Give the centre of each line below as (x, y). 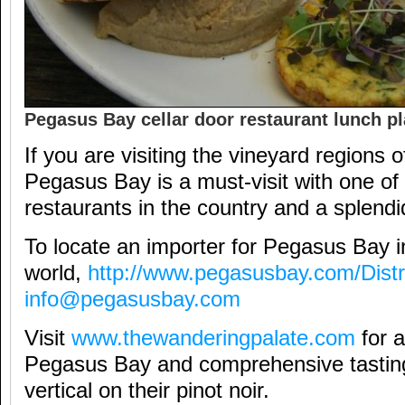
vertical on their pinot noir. (147, 391)
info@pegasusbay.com (132, 299)
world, (56, 273)
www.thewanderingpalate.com (213, 338)
